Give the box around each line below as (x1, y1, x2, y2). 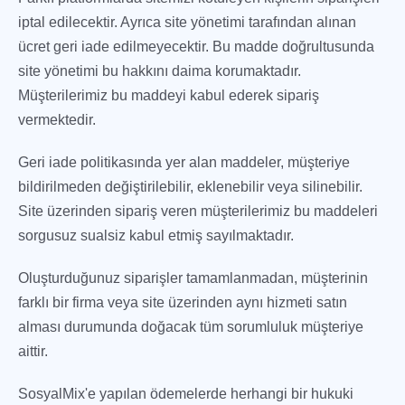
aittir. (18, 344, 48, 359)
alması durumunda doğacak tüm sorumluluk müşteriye (18, 319, 363, 334)
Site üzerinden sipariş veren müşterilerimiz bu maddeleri (18, 203, 378, 219)
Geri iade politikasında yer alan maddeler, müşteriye (18, 155, 350, 170)
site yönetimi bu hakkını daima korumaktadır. (18, 63, 301, 79)
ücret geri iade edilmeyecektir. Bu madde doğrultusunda (18, 39, 374, 54)
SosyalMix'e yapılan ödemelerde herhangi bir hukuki (18, 386, 353, 401)
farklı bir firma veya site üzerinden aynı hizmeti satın (18, 295, 347, 310)
